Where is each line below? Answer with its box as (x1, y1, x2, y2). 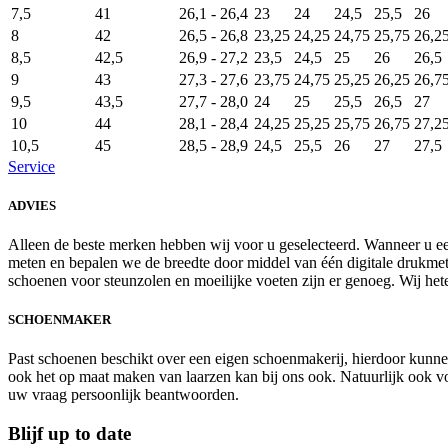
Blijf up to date (8, 423, 131, 445)
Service (8, 157, 55, 175)
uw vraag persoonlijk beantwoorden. (8, 386, 239, 404)
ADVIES (8, 197, 56, 213)
